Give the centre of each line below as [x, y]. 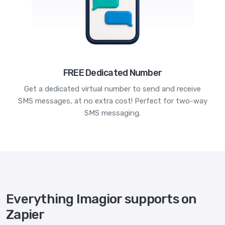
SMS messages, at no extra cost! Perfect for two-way [113, 101]
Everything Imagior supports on [101, 199]
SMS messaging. [113, 113]
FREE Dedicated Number [113, 73]
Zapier [25, 214]
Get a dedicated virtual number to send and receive [113, 89]
